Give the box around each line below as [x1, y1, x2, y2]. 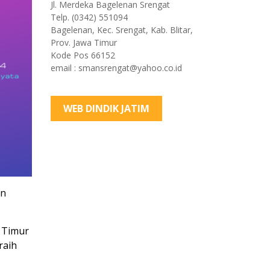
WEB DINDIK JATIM [63, 102, 149, 116]
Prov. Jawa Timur [50, 37, 117, 49]
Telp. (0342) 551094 [50, 11, 128, 24]
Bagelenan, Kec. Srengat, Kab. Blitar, [50, 24, 193, 36]
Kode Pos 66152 [50, 49, 115, 61]
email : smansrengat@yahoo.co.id [50, 62, 182, 74]
